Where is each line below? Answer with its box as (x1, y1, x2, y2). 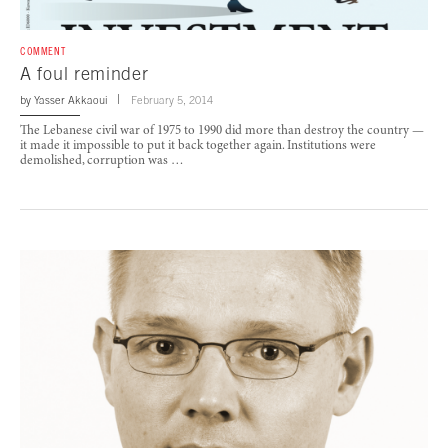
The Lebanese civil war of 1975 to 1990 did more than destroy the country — (20, 124, 424, 138)
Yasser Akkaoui (34, 93, 107, 106)
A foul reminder (20, 62, 149, 84)
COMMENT (20, 44, 66, 57)
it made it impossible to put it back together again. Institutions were (20, 139, 376, 153)
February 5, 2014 (131, 93, 213, 106)
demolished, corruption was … (20, 154, 184, 168)
